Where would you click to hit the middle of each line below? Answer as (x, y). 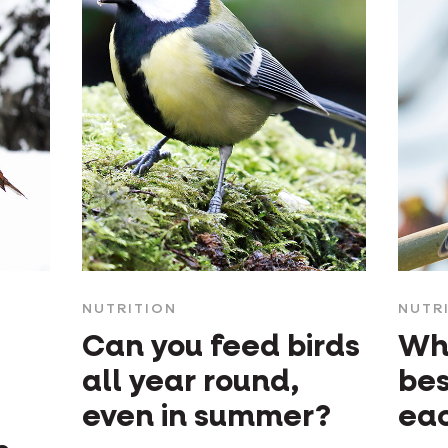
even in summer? (206, 418)
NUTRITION (129, 309)
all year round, (190, 383)
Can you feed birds (220, 348)
